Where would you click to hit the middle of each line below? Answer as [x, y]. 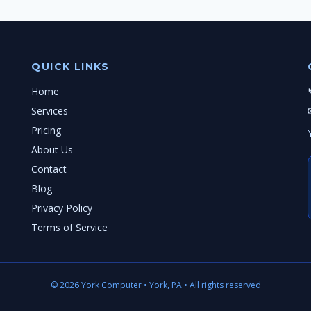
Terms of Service [70, 227]
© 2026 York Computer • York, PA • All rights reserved [155, 285]
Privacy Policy [62, 208]
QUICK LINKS [70, 67]
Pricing [47, 130]
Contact [49, 169]
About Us [52, 150]
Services [50, 111]
